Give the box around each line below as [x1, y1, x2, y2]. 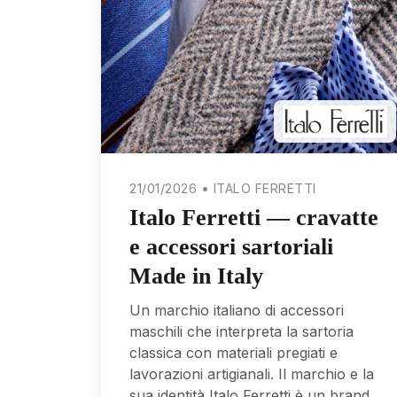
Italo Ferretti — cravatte [129, 204, 378, 230]
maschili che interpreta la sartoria [129, 322, 354, 340]
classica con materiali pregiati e [129, 343, 338, 362]
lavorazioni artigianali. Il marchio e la [129, 364, 374, 383]
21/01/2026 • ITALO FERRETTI [129, 180, 316, 196]
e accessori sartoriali [129, 233, 333, 260]
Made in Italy [129, 262, 263, 289]
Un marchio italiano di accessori [129, 300, 344, 319]
